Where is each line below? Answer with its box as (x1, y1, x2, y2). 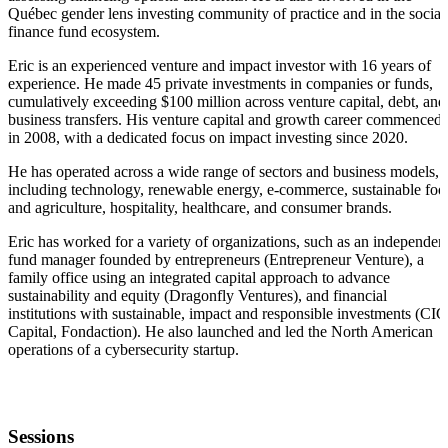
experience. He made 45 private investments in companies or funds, (8, 75, 433, 93)
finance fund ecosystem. (8, 23, 160, 41)
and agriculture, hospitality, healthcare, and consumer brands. (8, 199, 392, 217)
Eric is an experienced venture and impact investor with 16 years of (8, 57, 431, 75)
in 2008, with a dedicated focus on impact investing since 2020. (8, 129, 408, 147)
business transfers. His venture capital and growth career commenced (8, 111, 442, 129)
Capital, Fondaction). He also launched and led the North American (8, 323, 433, 341)
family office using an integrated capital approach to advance (8, 269, 390, 287)
